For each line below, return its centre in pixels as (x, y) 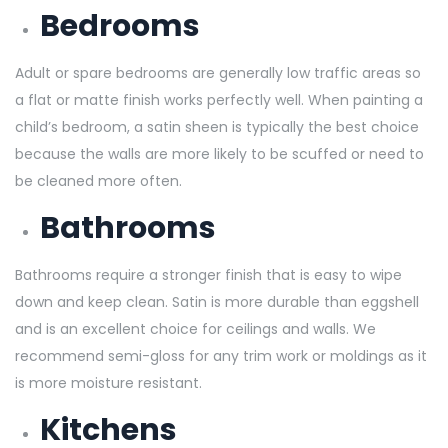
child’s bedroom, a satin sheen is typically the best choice (217, 126)
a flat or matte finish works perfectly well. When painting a (219, 99)
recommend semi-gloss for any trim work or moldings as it (221, 355)
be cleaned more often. (100, 180)
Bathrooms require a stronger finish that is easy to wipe (208, 274)
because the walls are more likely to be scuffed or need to (219, 153)
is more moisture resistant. (108, 382)
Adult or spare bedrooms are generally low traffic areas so (218, 72)
